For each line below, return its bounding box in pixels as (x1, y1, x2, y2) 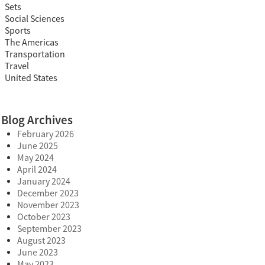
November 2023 (17, 199, 79, 211)
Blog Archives (1, 112, 73, 128)
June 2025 (17, 140, 58, 152)
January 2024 (17, 175, 70, 188)
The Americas (5, 36, 59, 49)
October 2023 (17, 211, 70, 223)
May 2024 (17, 151, 54, 164)
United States (5, 72, 57, 84)
